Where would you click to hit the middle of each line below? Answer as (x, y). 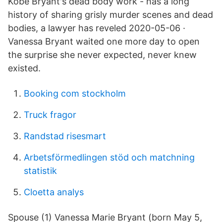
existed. (24, 68)
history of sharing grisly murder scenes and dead (111, 15)
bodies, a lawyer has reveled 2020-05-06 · (97, 28)
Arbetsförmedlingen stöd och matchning (109, 157)
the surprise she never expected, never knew (102, 55)
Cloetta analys (54, 192)
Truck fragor (50, 115)
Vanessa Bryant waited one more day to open (104, 41)
